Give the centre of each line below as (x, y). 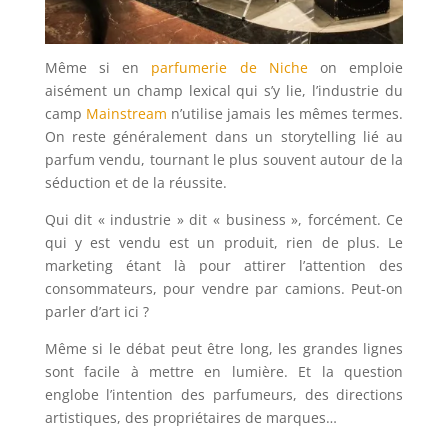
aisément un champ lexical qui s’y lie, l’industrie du (224, 91)
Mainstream (127, 114)
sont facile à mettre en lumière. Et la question (224, 372)
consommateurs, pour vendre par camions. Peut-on (224, 289)
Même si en (98, 68)
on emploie (355, 68)
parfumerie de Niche (229, 68)
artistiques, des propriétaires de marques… (190, 418)
